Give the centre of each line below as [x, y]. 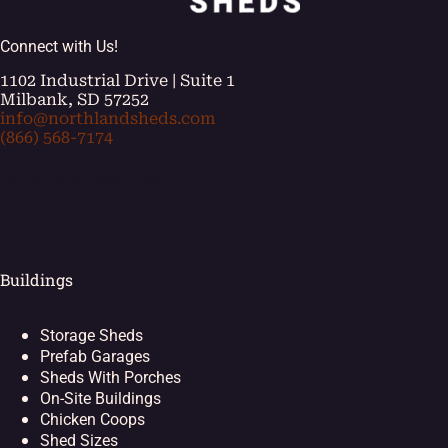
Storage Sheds [91, 336]
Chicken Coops [92, 420]
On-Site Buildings [100, 399]
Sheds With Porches [110, 378]
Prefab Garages [95, 357]
